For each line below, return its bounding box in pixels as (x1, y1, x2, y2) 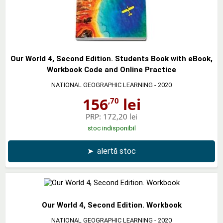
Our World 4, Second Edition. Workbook (41, 200, 182, 210)
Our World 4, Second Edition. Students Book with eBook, (10, 54, 213, 63)
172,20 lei (103, 111, 137, 121)
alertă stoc (97, 146, 136, 156)
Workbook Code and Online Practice (47, 65, 176, 74)
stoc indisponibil (87, 124, 136, 132)
